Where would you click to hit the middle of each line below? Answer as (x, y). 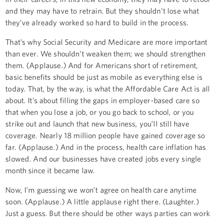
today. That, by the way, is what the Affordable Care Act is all (108, 88)
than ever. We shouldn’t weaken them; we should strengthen (106, 53)
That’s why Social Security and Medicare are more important (107, 42)
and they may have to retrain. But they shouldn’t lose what (102, 10)
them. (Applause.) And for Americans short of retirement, (102, 65)
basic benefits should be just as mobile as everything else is (104, 77)
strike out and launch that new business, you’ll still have (98, 123)
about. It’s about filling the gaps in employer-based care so (102, 100)
